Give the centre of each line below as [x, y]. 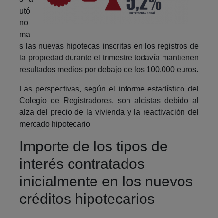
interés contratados [82, 163]
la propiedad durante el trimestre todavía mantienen [109, 57]
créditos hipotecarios [87, 199]
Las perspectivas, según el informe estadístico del [109, 89]
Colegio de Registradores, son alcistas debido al [109, 100]
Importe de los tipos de [94, 146]
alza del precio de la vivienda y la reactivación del [109, 112]
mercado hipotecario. [56, 124]
